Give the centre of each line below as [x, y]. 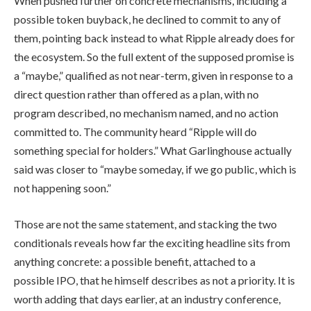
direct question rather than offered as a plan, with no [136, 94]
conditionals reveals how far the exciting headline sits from [152, 242]
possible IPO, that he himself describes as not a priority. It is [154, 280]
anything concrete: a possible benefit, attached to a [135, 261]
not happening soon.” [62, 188]
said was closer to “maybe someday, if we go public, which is [155, 169]
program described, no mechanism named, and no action [146, 113]
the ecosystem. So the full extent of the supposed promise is [154, 57]
